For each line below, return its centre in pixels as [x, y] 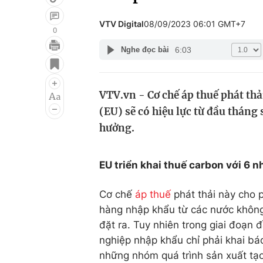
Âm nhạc [40, 102]
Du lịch [179, 79]
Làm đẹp [184, 102]
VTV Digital [122, 24]
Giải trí [34, 57]
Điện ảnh [40, 79]
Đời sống [184, 57]
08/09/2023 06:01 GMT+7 [195, 24]
